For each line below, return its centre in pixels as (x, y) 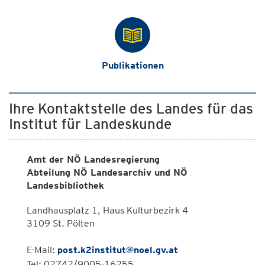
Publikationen (132, 65)
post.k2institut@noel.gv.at (118, 250)
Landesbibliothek (65, 185)
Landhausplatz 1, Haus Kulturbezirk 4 (107, 210)
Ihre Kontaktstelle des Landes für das (131, 109)
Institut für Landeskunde (90, 124)
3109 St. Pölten (61, 223)
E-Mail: (42, 250)
